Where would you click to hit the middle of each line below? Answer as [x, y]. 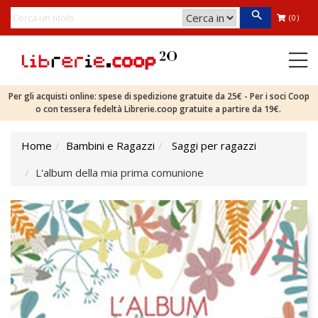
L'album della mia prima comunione [120, 172]
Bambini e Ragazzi [110, 146]
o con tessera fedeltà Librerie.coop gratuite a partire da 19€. [159, 109]
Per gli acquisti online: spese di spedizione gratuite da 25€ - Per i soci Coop [159, 96]
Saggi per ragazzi [214, 146]
